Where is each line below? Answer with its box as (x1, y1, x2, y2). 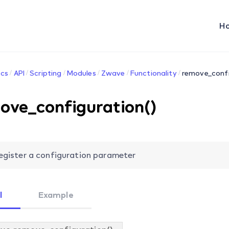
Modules (66, 68, 96, 77)
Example (38, 190, 74, 200)
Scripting (30, 68, 62, 77)
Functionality (130, 68, 177, 77)
